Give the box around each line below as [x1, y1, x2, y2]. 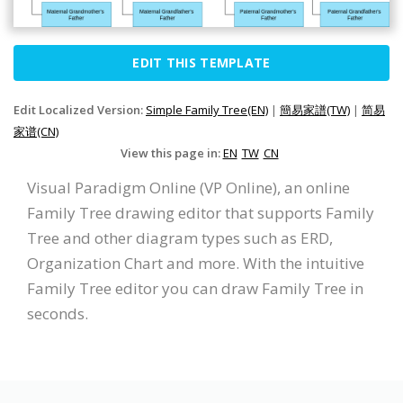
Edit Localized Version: [13, 102, 146, 119]
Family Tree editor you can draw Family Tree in [27, 278, 363, 300]
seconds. [27, 303, 88, 325]
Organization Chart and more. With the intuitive [27, 253, 364, 274]
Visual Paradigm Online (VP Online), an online [27, 177, 350, 199]
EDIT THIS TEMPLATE [132, 54, 271, 72]
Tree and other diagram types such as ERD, [27, 228, 333, 249]
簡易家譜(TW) [280, 102, 350, 119]
